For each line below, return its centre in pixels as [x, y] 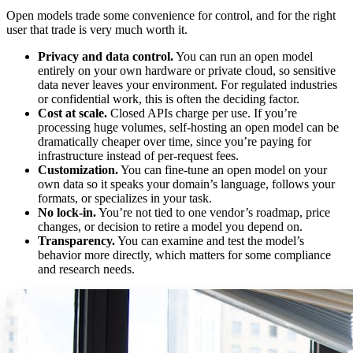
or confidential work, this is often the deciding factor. [169, 99]
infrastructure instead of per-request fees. [138, 156]
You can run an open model [243, 57]
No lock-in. [67, 213]
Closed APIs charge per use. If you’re [202, 113]
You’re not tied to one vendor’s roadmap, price [213, 213]
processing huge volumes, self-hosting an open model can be [188, 128]
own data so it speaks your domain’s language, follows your [186, 184]
